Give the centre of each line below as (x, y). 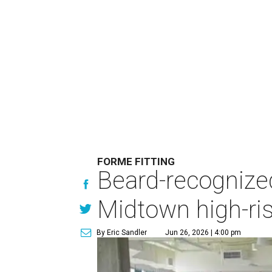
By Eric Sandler (122, 233)
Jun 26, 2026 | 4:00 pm (203, 233)
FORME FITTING (136, 161)
